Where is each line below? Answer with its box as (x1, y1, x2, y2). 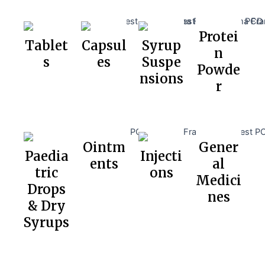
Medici (196, 172, 241, 189)
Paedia (24, 148, 69, 165)
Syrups (24, 214, 69, 231)
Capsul (81, 37, 127, 54)
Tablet (25, 37, 68, 54)
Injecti (140, 148, 182, 165)
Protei (199, 28, 238, 46)
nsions (139, 70, 183, 88)
